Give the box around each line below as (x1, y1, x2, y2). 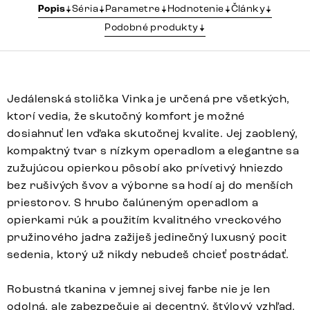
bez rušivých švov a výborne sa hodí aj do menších (7, 179, 293, 192)
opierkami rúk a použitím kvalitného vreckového (7, 213, 282, 227)
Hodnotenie (167, 3, 224, 15)
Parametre (104, 3, 161, 15)
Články (230, 3, 265, 15)
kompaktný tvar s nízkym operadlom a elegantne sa (7, 144, 300, 158)
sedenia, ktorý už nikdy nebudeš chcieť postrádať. (7, 248, 289, 262)
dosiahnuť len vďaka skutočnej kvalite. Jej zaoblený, (7, 127, 298, 140)
